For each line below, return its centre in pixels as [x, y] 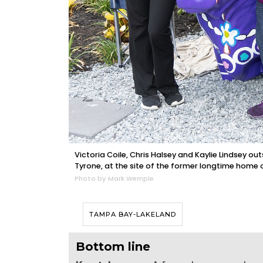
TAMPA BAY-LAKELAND [133, 215]
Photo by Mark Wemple [114, 179]
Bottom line [113, 247]
